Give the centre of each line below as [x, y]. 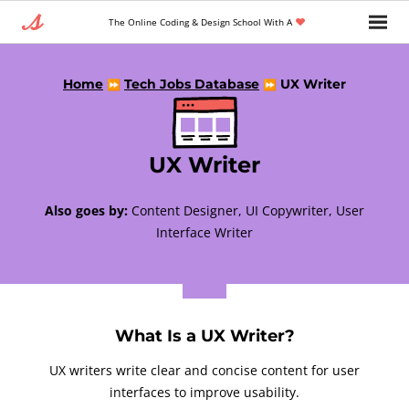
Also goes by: [86, 210]
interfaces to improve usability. [204, 392]
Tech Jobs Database [192, 84]
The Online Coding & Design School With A [200, 21]
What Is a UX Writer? [204, 336]
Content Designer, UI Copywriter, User [246, 210]
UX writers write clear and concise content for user [204, 370]
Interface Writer [204, 232]
